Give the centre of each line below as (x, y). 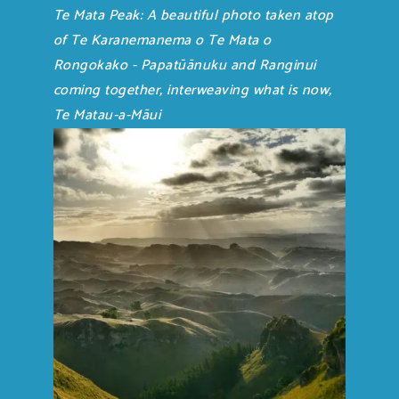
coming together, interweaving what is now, (192, 90)
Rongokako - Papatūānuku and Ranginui (184, 65)
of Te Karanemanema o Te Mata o (162, 40)
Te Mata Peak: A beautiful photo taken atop (193, 15)
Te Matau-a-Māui (107, 115)
